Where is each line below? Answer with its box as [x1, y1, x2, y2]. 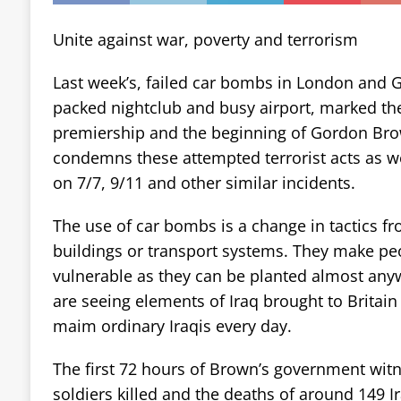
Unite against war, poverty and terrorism [52, 28, 358, 50]
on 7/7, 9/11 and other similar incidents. [52, 171, 355, 193]
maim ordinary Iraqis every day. [52, 314, 292, 337]
